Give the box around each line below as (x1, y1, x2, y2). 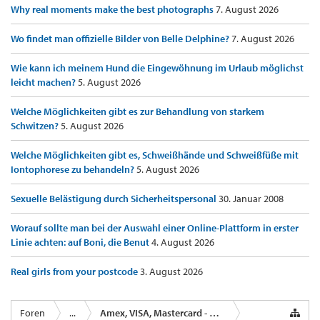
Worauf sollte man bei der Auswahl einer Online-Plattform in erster (11, 221, 299, 235)
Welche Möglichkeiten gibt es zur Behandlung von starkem (11, 105, 264, 119)
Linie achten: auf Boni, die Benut (11, 236, 151, 249)
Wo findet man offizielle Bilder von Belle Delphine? (11, 32, 231, 46)
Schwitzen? (11, 119, 61, 133)
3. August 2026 (140, 265, 203, 279)
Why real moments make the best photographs (11, 3, 216, 16)
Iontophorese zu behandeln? (11, 163, 136, 176)
